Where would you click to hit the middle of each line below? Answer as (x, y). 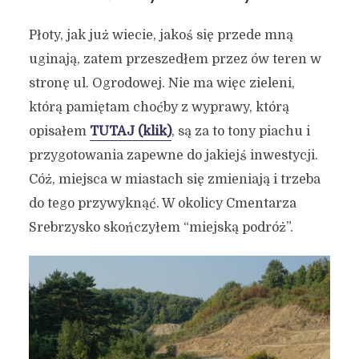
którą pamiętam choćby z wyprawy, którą (159, 107)
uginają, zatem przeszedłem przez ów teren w (175, 59)
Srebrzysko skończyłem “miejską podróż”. (161, 227)
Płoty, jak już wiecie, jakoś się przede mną (161, 35)
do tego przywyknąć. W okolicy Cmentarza (162, 203)
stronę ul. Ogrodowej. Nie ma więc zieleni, (161, 83)
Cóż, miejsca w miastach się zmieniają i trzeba (174, 179)
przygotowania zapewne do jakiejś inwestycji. (173, 155)
